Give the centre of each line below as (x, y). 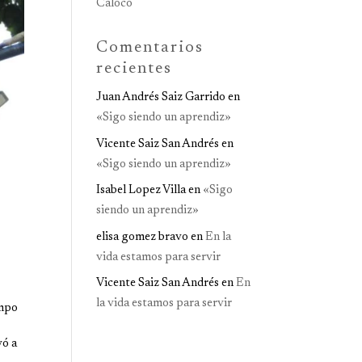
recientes (135, 69)
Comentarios (150, 48)
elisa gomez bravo (143, 237)
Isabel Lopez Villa (141, 190)
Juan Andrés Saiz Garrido (161, 97)
